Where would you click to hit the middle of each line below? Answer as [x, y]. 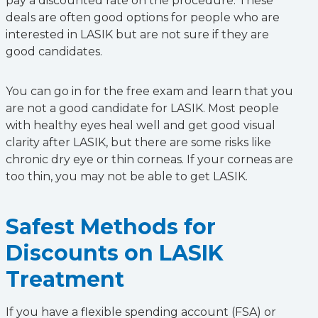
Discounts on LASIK [115, 253]
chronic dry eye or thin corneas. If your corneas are [149, 159]
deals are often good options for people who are [143, 17]
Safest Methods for [111, 227]
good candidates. [54, 51]
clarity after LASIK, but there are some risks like [138, 142]
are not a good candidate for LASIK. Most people [142, 108]
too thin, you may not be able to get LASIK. [127, 176]
